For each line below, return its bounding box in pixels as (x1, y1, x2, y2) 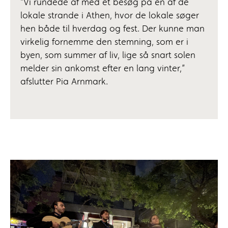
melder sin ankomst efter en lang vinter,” (20, 64, 185, 74)
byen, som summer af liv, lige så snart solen (20, 51, 195, 61)
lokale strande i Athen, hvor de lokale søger (20, 11, 199, 21)
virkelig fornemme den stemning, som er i (20, 38, 188, 47)
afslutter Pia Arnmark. (20, 77, 108, 87)
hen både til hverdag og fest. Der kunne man (20, 24, 205, 34)
